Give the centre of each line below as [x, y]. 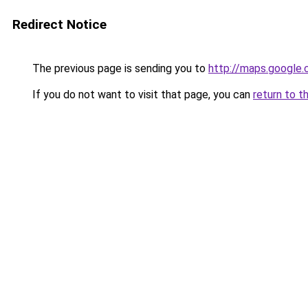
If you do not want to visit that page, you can [141, 95]
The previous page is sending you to [119, 68]
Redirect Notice [59, 24]
